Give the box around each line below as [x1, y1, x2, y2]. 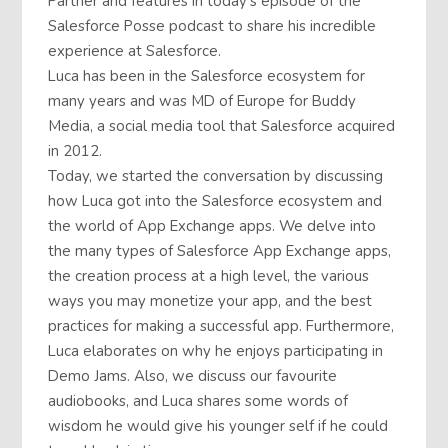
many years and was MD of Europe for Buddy [48, 91, 357, 112]
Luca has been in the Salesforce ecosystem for [48, 66, 366, 87]
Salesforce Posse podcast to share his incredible [48, 16, 377, 37]
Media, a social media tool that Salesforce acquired [48, 116, 396, 137]
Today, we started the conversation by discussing [48, 166, 384, 187]
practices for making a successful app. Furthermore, [48, 316, 395, 337]
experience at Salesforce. [48, 41, 222, 62]
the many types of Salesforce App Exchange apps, [48, 241, 392, 262]
